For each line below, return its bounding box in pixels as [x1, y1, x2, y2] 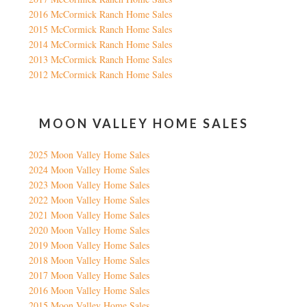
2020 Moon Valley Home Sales [29, 223, 150, 237]
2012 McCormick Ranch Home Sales [29, 68, 173, 82]
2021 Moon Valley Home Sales [29, 208, 150, 222]
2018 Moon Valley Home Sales [29, 254, 150, 267]
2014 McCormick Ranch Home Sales [29, 38, 173, 51]
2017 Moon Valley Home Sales [29, 269, 150, 282]
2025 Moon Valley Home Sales [29, 148, 150, 162]
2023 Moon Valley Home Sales [29, 178, 150, 192]
